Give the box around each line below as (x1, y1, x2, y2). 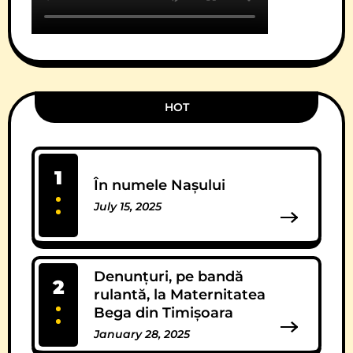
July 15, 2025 (94, 199, 162, 214)
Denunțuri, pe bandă (94, 267, 243, 285)
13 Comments (94, 215, 171, 230)
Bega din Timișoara (94, 303, 233, 321)
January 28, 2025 (94, 326, 190, 341)
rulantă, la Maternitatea (94, 285, 266, 303)
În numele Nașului (94, 176, 225, 194)
